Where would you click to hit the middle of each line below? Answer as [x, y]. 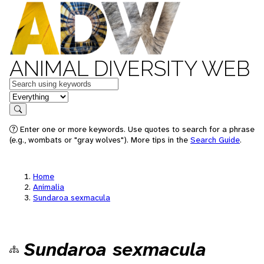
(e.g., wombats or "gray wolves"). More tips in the [100, 140]
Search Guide [215, 140]
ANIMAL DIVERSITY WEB [130, 68]
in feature [28, 96]
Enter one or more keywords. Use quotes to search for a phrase [136, 129]
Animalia [49, 187]
